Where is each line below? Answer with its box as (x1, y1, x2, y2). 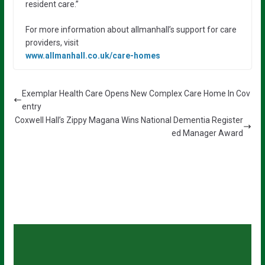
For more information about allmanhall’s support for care (25, 25, 237, 34)
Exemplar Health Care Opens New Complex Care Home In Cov (21, 89, 250, 98)
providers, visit (25, 38, 79, 47)
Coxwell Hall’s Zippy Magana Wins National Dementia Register (15, 115, 244, 125)
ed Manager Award (172, 128, 244, 138)
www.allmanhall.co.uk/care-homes (25, 51, 160, 60)
